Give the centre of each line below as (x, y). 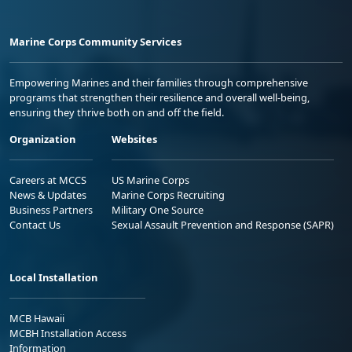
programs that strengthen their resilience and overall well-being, (159, 97)
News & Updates (48, 194)
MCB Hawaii (37, 318)
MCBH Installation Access (68, 333)
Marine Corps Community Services (95, 41)
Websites (134, 139)
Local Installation (53, 277)
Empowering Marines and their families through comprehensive (159, 82)
